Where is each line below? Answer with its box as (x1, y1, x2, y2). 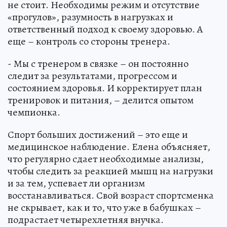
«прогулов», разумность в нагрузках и (8, 10, 173, 24)
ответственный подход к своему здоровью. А (8, 22, 203, 36)
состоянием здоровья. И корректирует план (8, 81, 202, 95)
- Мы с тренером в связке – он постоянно (8, 56, 188, 70)
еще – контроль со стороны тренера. (8, 34, 170, 48)
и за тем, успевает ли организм (8, 176, 145, 190)
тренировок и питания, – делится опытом (8, 93, 194, 107)
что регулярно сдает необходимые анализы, (8, 152, 204, 166)
